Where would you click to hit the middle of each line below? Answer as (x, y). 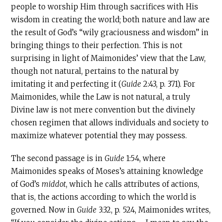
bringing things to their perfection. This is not (97, 45)
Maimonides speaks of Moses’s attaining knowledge (107, 171)
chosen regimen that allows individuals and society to (110, 123)
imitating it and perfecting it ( (66, 84)
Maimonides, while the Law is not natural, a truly (101, 97)
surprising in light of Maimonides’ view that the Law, (109, 58)
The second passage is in (58, 158)
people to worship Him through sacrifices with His (105, 7)
